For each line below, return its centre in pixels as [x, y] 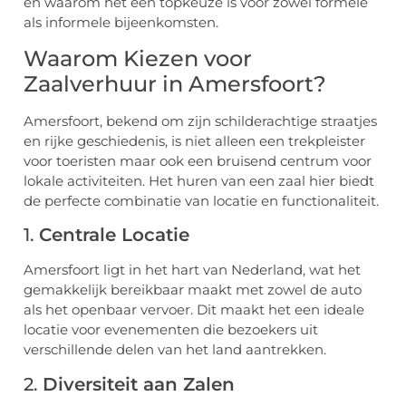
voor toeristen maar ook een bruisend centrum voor [198, 160]
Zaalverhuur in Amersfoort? [175, 83]
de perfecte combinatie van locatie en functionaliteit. [201, 200]
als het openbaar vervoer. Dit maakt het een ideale [194, 310]
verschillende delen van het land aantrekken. [175, 350]
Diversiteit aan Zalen [139, 384]
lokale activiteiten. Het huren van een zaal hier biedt [199, 180]
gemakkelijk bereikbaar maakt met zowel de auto [193, 290]
